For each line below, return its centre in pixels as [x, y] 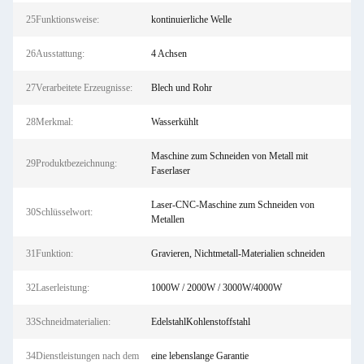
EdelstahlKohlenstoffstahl [200, 322]
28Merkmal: [50, 122]
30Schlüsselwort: [59, 212]
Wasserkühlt [174, 122]
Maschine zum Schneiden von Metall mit [229, 156]
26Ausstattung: [55, 54]
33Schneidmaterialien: [68, 322]
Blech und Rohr [181, 88]
